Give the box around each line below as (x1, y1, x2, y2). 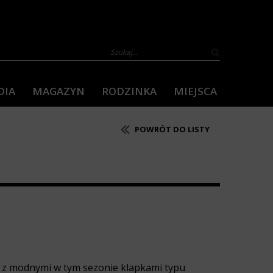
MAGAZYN (32, 84, 85, 98)
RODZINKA (102, 84, 157, 98)
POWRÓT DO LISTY (133, 124, 210, 135)
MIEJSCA (174, 84, 217, 98)
